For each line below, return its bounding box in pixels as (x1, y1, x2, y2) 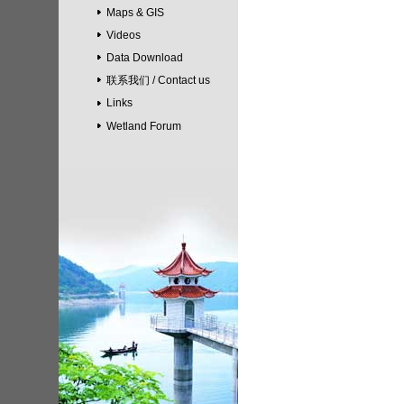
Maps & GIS (106, 5, 164, 19)
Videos (106, 28, 141, 41)
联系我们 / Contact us (106, 74, 210, 87)
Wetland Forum (106, 119, 181, 133)
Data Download (106, 51, 183, 65)
